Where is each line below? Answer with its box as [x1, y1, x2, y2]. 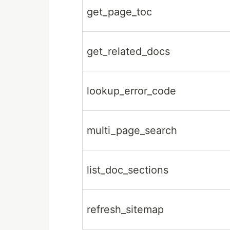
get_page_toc [87, 6, 152, 18]
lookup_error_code [87, 85, 176, 98]
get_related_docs [87, 45, 170, 58]
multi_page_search [87, 124, 177, 137]
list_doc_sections [87, 164, 168, 177]
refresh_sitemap [87, 203, 164, 216]
